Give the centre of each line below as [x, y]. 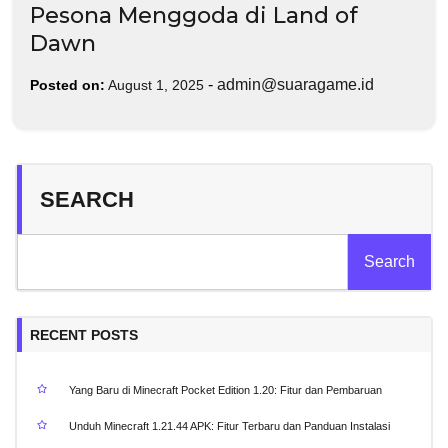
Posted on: [67, 85]
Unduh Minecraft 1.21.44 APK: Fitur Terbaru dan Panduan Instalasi [229, 426]
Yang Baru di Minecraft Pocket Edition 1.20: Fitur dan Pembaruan [225, 390]
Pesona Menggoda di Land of [194, 16]
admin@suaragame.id [295, 85]
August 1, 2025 [156, 85]
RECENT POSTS [84, 335]
